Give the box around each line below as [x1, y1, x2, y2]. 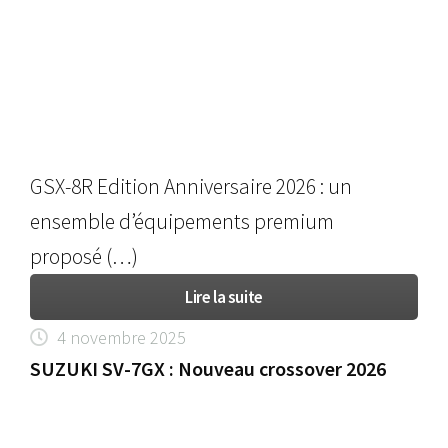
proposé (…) [30, 243, 139, 271]
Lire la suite [185, 286, 263, 309]
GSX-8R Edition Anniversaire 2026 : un [30, 173, 353, 201]
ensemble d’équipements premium [30, 208, 335, 236]
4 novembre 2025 [57, 326, 187, 350]
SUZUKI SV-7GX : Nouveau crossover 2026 [30, 356, 387, 382]
